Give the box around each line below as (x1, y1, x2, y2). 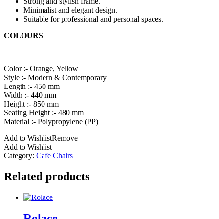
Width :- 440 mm (4, 90, 56, 99)
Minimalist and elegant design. (23, 5, 117, 14)
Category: (4, 151, 36, 160)
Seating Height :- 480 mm (4, 108, 84, 117)
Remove (52, 133, 78, 142)
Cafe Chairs (36, 151, 73, 160)
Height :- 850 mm (4, 99, 59, 108)
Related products (4, 170, 89, 183)
